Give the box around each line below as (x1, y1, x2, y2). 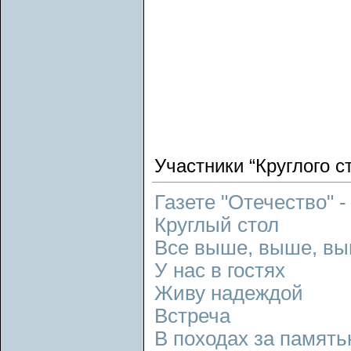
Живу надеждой (154, 282, 303, 304)
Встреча (154, 305, 230, 327)
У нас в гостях (154, 259, 285, 281)
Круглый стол (154, 214, 279, 236)
